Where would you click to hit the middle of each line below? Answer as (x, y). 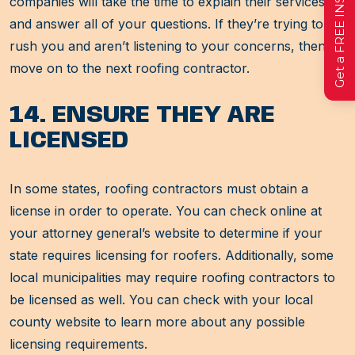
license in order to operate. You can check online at (166, 211)
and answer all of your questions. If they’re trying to (166, 24)
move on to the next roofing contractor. (130, 69)
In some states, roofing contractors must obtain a (159, 189)
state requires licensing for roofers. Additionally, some (172, 256)
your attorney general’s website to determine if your (166, 233)
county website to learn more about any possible (157, 322)
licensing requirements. (78, 344)
